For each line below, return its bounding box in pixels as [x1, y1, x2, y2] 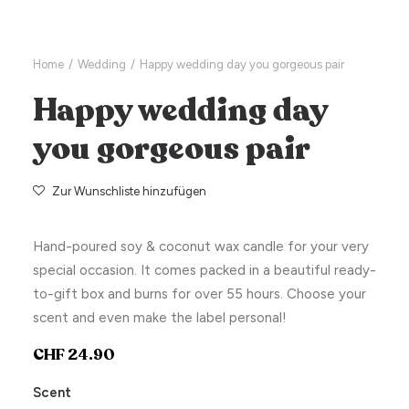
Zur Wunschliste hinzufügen [52, 184, 206, 198]
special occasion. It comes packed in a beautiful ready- [33, 262, 376, 278]
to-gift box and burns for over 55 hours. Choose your [33, 286, 366, 302]
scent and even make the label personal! [33, 309, 287, 326]
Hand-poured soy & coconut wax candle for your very [33, 238, 369, 255]
